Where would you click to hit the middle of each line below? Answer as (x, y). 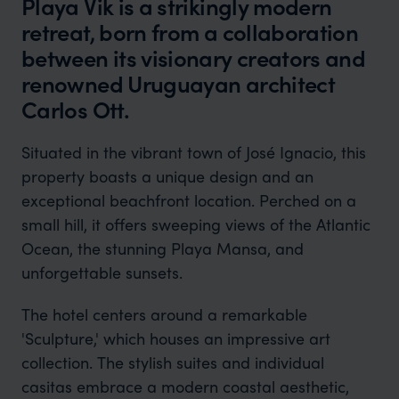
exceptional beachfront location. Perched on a (188, 200)
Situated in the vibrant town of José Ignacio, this (193, 152)
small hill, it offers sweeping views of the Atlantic (195, 224)
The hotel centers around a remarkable (164, 314)
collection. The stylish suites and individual (172, 362)
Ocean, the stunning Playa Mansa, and (162, 248)
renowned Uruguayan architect (179, 83)
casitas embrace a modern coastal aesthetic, (185, 386)
